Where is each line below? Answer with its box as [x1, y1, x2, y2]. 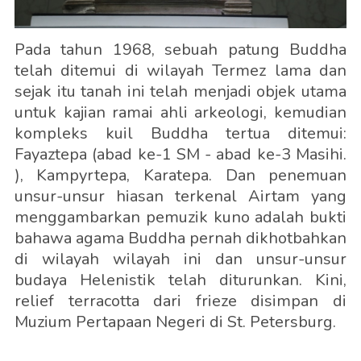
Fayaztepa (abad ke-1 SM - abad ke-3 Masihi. [14, 143, 347, 165]
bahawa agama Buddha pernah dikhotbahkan [14, 226, 347, 249]
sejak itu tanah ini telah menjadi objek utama [14, 80, 347, 102]
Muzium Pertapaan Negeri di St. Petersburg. [14, 310, 336, 333]
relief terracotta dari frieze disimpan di [14, 289, 347, 312]
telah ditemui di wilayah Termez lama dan [14, 59, 347, 81]
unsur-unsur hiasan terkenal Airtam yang [14, 185, 347, 207]
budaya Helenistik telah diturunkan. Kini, [14, 268, 347, 291]
